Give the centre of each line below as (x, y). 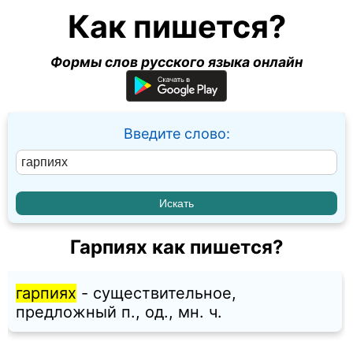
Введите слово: (176, 134)
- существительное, (156, 294)
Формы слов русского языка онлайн (176, 62)
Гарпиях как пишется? (176, 247)
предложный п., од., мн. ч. (119, 312)
